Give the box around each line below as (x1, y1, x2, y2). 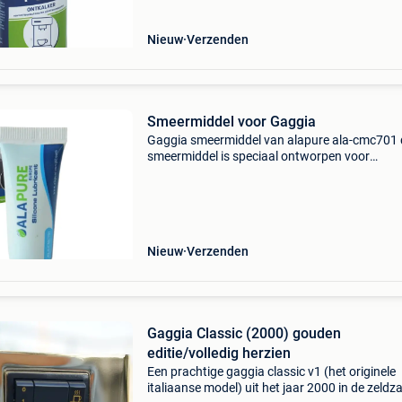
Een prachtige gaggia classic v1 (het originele (146, 364, 396, 379)
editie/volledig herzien (146, 345, 291, 362)
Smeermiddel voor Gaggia (146, 113, 316, 130)
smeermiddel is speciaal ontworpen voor (146, 149, 370, 163)
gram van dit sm (146, 197, 237, 212)
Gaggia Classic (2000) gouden (146, 325, 341, 342)
